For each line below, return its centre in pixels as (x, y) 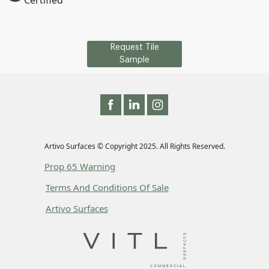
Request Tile (134, 47)
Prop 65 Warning (80, 166)
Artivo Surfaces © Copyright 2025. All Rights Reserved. (134, 146)
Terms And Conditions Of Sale (107, 187)
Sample (134, 60)
